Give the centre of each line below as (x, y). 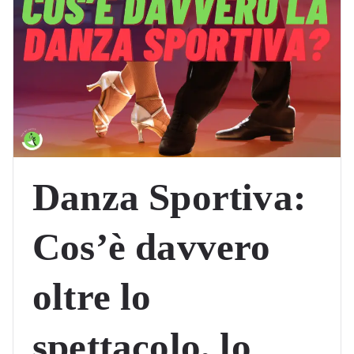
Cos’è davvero (152, 247)
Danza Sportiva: (169, 197)
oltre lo (92, 297)
